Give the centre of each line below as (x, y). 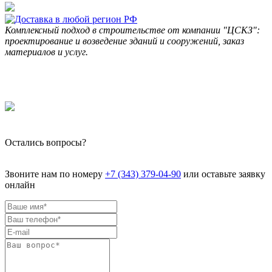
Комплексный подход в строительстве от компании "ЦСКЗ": (132, 30)
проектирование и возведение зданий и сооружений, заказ (124, 41)
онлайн (20, 185)
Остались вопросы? (46, 143)
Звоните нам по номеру (55, 174)
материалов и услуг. (46, 52)
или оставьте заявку (223, 174)
